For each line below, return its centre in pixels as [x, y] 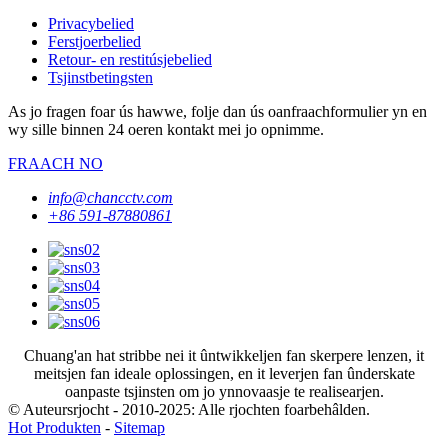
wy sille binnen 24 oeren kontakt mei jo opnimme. [166, 130]
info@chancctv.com [110, 198]
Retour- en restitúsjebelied [130, 60]
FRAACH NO [55, 164]
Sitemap [139, 428]
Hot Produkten [54, 428]
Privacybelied [91, 24]
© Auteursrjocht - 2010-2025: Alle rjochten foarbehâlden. [189, 410]
